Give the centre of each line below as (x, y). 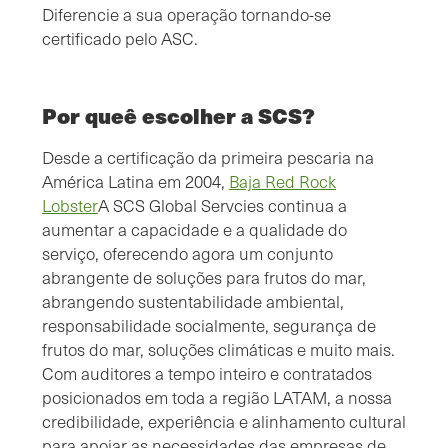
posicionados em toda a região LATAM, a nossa (217, 397)
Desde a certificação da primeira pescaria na (208, 157)
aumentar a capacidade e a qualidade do (194, 229)
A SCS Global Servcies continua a (222, 205)
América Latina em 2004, (135, 181)
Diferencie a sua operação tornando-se (186, 14)
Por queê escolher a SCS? (178, 115)
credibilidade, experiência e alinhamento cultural (224, 421)
